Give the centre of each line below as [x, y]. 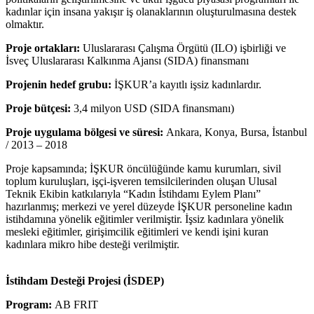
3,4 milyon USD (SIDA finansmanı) [152, 108]
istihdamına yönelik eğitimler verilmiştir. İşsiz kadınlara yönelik [145, 219]
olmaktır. [25, 24]
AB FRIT [75, 304]
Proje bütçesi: [38, 108]
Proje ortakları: [43, 48]
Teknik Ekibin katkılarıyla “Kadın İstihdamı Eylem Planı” [133, 193]
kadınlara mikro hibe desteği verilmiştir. [93, 244]
